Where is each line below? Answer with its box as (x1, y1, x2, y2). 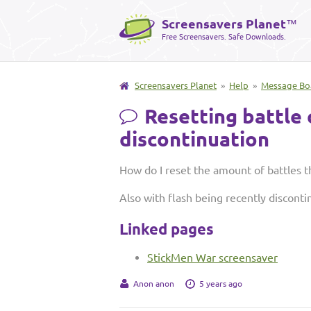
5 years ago (199, 279, 242, 288)
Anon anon (133, 279, 174, 288)
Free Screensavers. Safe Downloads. (162, 33, 286, 41)
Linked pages (119, 220, 214, 237)
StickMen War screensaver (147, 251, 278, 264)
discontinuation (119, 128, 269, 150)
